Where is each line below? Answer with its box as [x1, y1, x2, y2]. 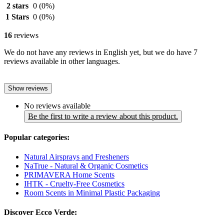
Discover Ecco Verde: [4, 208, 77, 217]
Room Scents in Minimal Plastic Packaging [24, 188, 160, 197]
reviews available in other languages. [4, 56, 120, 65]
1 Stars [5, 12, 29, 21]
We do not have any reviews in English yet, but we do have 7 [4, 47, 197, 56]
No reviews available [24, 101, 90, 110]
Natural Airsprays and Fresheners [24, 152, 129, 161]
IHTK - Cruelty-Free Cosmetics [24, 179, 124, 188]
